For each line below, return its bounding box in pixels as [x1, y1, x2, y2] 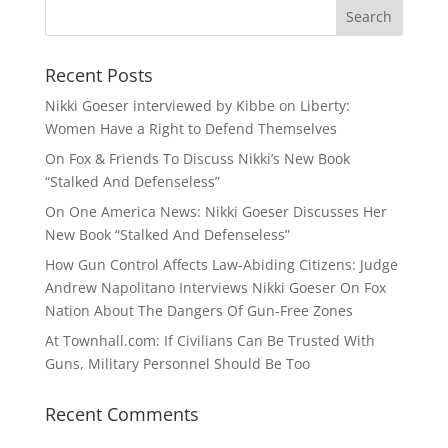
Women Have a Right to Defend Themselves [44, 119, 337, 139]
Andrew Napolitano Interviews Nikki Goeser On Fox [44, 278, 386, 298]
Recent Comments [44, 402, 199, 427]
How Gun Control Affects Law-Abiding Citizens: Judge [44, 255, 398, 275]
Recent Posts [44, 63, 153, 88]
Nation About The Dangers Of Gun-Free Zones [44, 301, 353, 321]
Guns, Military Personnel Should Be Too [44, 354, 310, 374]
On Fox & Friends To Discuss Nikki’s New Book [44, 149, 350, 169]
